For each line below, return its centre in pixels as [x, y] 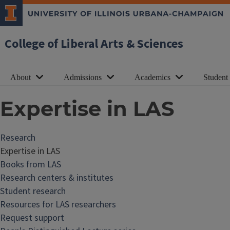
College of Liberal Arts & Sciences [94, 44]
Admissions [83, 77]
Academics [152, 77]
